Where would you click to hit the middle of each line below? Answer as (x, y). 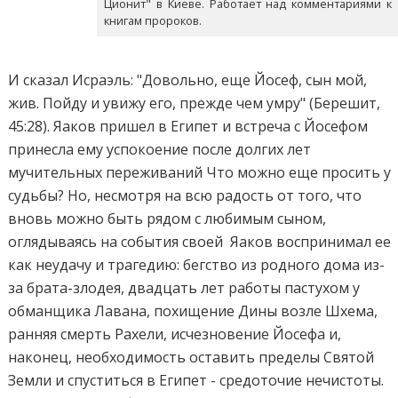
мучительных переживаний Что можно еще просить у (200, 172)
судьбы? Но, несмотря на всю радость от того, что (185, 195)
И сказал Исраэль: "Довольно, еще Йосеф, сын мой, (188, 80)
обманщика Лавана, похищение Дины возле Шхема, (193, 310)
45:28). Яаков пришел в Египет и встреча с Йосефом (188, 126)
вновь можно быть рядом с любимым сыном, (167, 218)
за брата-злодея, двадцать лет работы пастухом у (184, 287)
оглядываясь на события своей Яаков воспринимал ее (200, 241)
